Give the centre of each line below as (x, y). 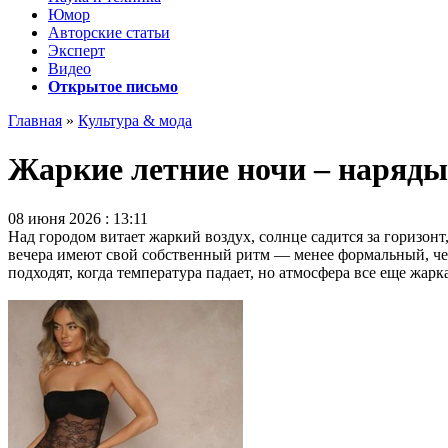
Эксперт (76, 50)
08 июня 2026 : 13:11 (78, 218)
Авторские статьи (109, 32)
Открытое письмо (113, 86)
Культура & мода (135, 120)
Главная (35, 120)
